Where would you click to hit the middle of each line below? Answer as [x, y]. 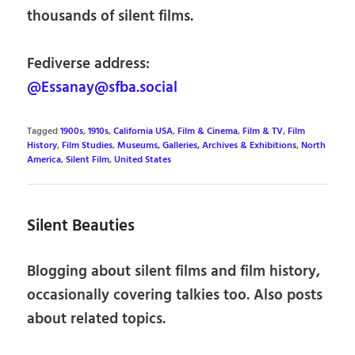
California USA [143, 132]
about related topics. [97, 319]
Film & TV [263, 132]
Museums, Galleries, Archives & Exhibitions [207, 146]
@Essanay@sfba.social [103, 88]
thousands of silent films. [111, 16]
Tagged [43, 132]
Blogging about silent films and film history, [174, 271]
